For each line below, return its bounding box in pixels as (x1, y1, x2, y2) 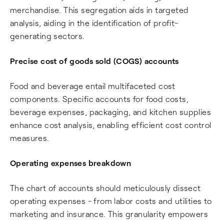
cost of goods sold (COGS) (40, 56, 142, 65)
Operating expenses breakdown (10, 158, 131, 167)
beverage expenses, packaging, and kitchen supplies (10, 107, 211, 116)
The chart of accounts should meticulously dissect (10, 183, 201, 192)
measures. (10, 133, 49, 142)
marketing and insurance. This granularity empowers (10, 209, 208, 218)
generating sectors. (10, 31, 85, 40)
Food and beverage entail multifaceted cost (10, 81, 175, 90)
